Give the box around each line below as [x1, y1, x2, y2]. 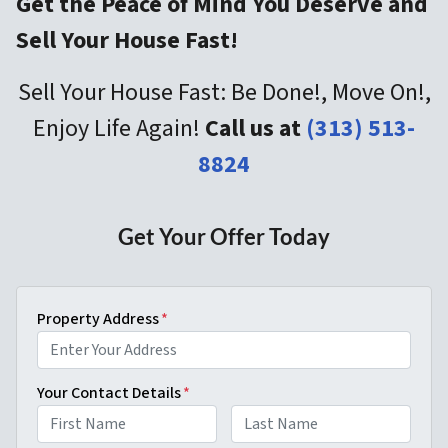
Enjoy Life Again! [33, 111, 205, 147]
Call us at [205, 111, 306, 147]
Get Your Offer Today [118, 223, 330, 251]
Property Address [37, 308, 159, 331]
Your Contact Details [37, 382, 181, 405]
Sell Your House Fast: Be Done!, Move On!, [17, 75, 431, 111]
